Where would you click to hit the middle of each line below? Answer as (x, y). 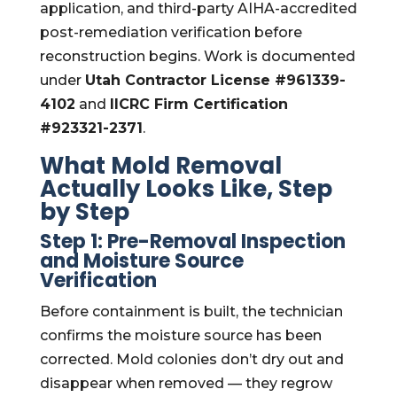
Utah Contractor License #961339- (215, 80)
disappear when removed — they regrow (186, 383)
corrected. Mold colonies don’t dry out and (191, 359)
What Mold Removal (160, 166)
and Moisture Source (141, 261)
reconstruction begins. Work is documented (197, 56)
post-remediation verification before (171, 32)
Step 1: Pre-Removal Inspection (192, 241)
